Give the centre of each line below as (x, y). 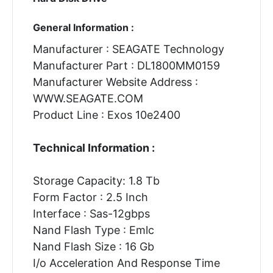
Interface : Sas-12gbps (91, 213)
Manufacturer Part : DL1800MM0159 (126, 65)
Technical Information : (94, 147)
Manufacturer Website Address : (115, 82)
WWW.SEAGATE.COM (88, 98)
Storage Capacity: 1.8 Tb (96, 180)
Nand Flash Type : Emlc (93, 230)
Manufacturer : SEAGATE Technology (128, 49)
